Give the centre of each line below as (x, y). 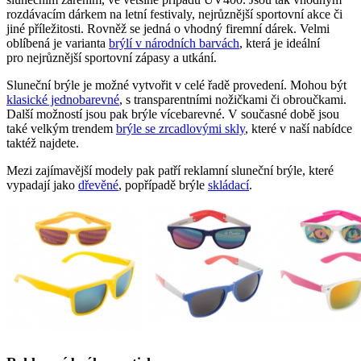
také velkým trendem (61, 128)
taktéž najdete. (43, 143)
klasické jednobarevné (63, 99)
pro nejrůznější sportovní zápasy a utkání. (112, 57)
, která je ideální (280, 43)
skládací (228, 185)
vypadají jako (42, 185)
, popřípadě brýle (163, 185)
